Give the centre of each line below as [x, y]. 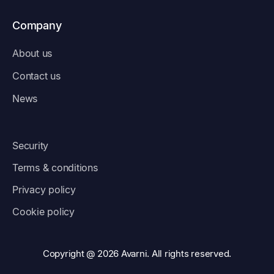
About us [32, 54]
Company [37, 26]
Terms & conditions [55, 168]
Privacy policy [44, 190]
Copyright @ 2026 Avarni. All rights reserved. [137, 254]
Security [31, 146]
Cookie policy [43, 212]
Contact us [36, 76]
